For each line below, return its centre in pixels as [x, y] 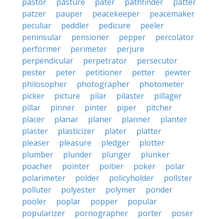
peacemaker [172, 14]
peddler [75, 25]
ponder [159, 190]
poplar [68, 201]
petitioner [104, 72]
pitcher [159, 108]
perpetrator [105, 61]
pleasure [75, 143]
